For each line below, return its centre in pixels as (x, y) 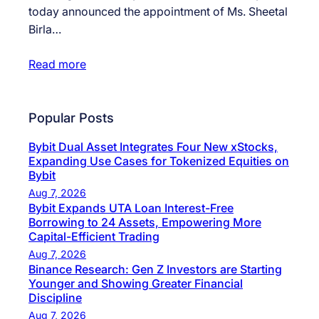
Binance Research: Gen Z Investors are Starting (155, 269)
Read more (57, 64)
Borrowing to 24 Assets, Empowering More (145, 222)
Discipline (55, 297)
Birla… (45, 30)
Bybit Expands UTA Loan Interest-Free (131, 208)
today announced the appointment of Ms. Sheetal (158, 12)
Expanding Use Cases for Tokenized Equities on (159, 161)
